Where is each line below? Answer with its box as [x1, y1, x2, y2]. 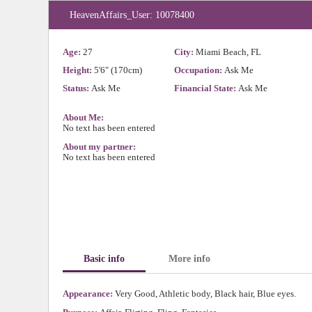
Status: [63, 83, 91, 93]
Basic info [84, 253, 125, 264]
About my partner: [63, 141, 136, 152]
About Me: [63, 112, 104, 123]
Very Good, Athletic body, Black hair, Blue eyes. [115, 288, 296, 299]
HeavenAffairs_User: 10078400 [70, 10, 194, 20]
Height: [63, 65, 94, 75]
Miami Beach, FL [196, 47, 261, 57]
